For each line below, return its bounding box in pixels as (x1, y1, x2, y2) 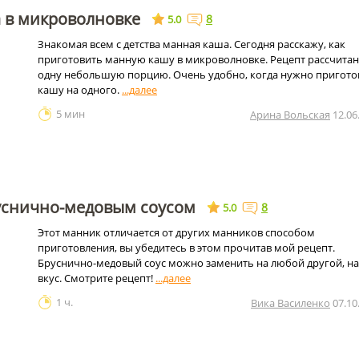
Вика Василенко (251, 296, 330, 310)
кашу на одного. (38, 83, 122, 97)
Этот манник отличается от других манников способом (38, 225, 315, 240)
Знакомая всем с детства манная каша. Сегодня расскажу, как (38, 37, 345, 51)
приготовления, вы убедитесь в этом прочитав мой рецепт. (38, 240, 335, 255)
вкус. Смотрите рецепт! (38, 271, 155, 285)
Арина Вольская (250, 107, 330, 122)
